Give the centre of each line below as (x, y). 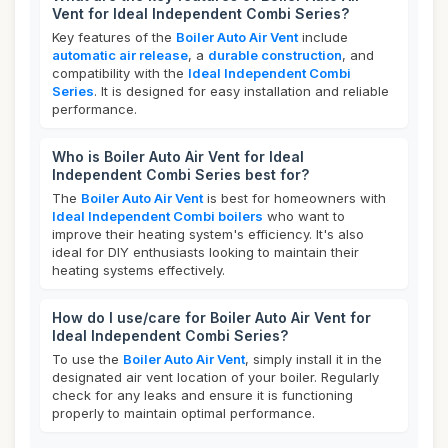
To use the (87, 359)
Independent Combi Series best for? (180, 174)
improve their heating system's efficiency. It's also (208, 234)
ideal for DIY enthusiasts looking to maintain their (205, 252)
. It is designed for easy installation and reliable (241, 91)
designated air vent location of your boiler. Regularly (215, 377)
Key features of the (114, 37)
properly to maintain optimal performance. (183, 413)
